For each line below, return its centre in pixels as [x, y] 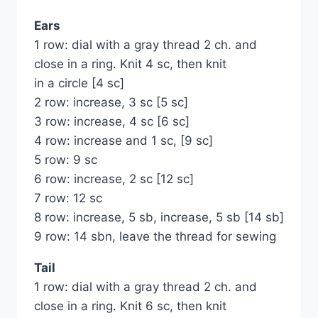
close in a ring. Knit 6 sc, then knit [130, 306]
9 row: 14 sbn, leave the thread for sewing [155, 237]
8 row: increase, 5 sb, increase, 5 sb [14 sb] [159, 218]
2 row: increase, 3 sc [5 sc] [111, 103]
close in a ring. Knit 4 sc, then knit [130, 64]
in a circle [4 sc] [79, 83]
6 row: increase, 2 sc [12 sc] [114, 179]
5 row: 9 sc [66, 160]
